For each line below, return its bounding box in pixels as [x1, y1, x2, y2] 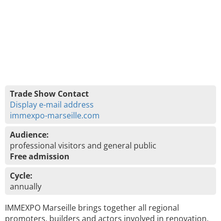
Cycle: [10, 170, 33, 181]
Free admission [10, 151, 70, 162]
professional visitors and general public [10, 140, 156, 151]
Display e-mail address [10, 99, 94, 110]
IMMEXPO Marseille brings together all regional [5, 202, 179, 213]
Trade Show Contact [10, 88, 89, 99]
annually [10, 181, 41, 192]
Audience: [10, 129, 49, 140]
